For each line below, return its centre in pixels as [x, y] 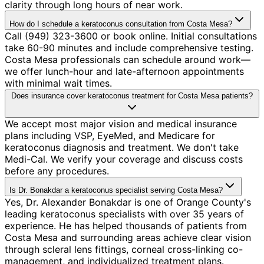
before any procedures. [57, 171]
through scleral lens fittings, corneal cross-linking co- [124, 249]
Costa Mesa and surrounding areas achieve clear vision [128, 237]
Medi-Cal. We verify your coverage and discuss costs [124, 159]
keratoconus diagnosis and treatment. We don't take [122, 147]
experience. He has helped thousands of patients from [126, 225]
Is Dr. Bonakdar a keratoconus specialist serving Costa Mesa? [116, 190]
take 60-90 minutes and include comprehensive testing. [129, 47]
